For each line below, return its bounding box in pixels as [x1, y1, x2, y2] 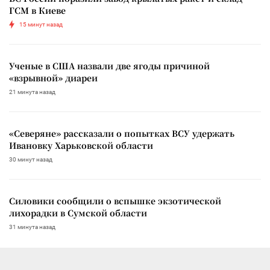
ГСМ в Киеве [9, 4, 66, 16]
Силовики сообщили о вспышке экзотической [9, 194, 221, 207]
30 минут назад [9, 155, 52, 163]
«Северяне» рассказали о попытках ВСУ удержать [9, 127, 234, 139]
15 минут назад [19, 20, 63, 28]
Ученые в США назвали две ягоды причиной [9, 59, 210, 72]
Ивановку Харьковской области [9, 139, 153, 151]
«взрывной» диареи [9, 71, 98, 84]
